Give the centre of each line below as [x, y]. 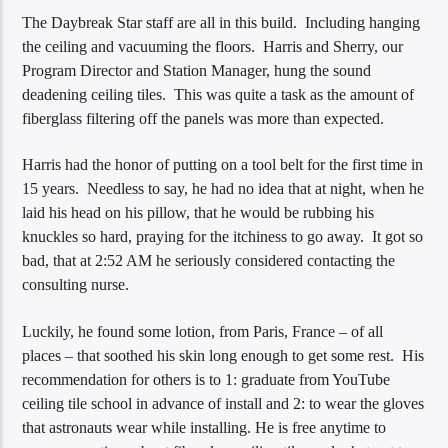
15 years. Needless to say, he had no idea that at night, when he [223, 189]
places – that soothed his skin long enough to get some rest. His [223, 355]
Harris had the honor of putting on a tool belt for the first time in [223, 165]
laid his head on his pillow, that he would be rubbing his [198, 213]
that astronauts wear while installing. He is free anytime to [204, 427]
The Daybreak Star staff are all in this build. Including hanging [221, 22]
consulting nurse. [78, 285]
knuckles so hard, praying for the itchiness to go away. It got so [223, 237]
